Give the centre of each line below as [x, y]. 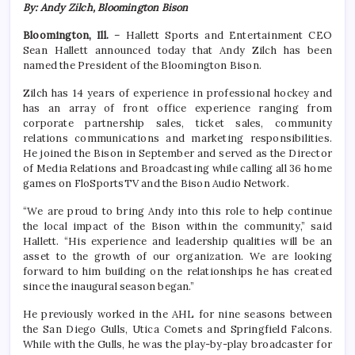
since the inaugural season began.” [109, 287]
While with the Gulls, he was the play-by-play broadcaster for [177, 345]
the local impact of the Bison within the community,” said [177, 227]
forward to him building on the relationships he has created [177, 272]
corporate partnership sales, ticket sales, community [177, 124]
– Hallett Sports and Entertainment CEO [220, 36]
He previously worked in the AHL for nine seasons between [177, 315]
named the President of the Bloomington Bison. [142, 66]
